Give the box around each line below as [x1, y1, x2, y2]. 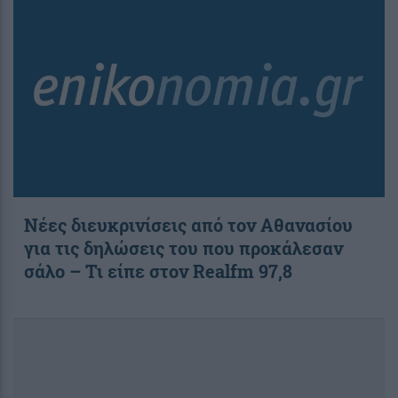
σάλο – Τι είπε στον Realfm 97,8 [24, 259, 292, 283]
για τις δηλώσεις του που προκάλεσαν [24, 236, 343, 260]
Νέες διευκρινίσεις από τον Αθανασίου [24, 213, 353, 237]
